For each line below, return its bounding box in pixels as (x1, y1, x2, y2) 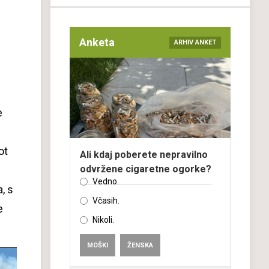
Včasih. (92, 196, 119, 205)
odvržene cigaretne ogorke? (80, 163, 211, 175)
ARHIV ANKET (174, 38, 216, 46)
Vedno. (92, 177, 119, 186)
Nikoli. (92, 215, 114, 225)
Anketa (79, 36, 115, 49)
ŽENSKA (127, 241, 153, 249)
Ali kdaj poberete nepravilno (80, 149, 208, 160)
